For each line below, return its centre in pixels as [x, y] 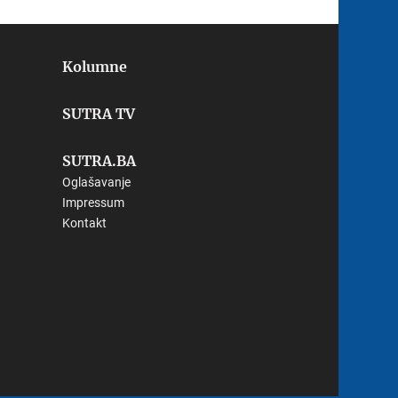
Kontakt [85, 223]
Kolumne [95, 67]
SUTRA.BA [99, 161]
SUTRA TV [99, 114]
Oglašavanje [97, 183]
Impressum [94, 203]
